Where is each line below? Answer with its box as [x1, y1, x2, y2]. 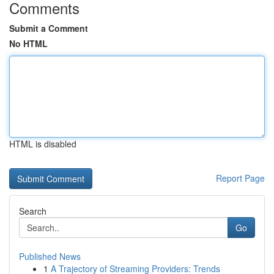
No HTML [9, 37, 48, 50]
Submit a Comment [9, 22, 88, 34]
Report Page [216, 172, 265, 184]
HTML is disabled [9, 138, 76, 150]
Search [19, 205, 46, 217]
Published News [19, 250, 81, 262]
